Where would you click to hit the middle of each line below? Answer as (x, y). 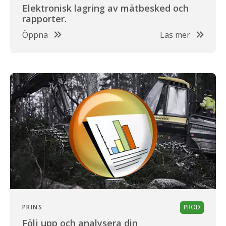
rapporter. (44, 19)
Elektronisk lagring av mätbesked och (105, 8)
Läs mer (175, 35)
